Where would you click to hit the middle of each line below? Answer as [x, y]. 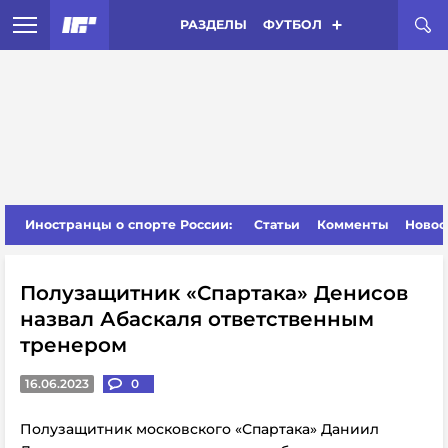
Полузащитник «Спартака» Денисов [214, 293]
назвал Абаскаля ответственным [197, 319]
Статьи [277, 224]
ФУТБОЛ [292, 24]
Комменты [352, 224]
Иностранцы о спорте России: [128, 224]
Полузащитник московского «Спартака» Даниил [199, 429]
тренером [73, 345]
